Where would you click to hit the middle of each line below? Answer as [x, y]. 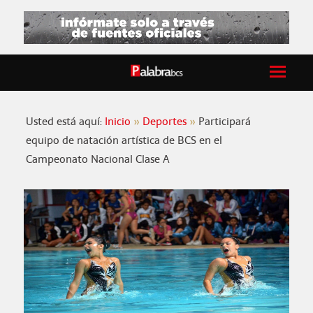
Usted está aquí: [66, 122]
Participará [225, 122]
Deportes [165, 122]
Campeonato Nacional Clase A [98, 159]
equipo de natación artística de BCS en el [124, 140]
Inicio [118, 122]
